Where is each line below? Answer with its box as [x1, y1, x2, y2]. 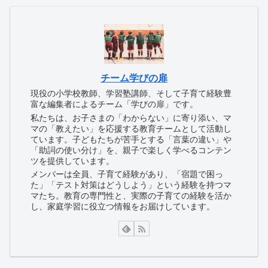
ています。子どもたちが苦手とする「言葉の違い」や [31, 134, 232, 144]
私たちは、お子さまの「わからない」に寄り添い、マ [31, 112, 232, 123]
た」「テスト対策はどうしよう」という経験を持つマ [31, 180, 232, 190]
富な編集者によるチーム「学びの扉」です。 [31, 99, 199, 109]
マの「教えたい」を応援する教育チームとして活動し [31, 123, 232, 133]
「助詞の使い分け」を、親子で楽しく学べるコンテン [31, 145, 232, 155]
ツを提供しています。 [31, 156, 115, 166]
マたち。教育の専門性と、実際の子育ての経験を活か [31, 191, 232, 201]
